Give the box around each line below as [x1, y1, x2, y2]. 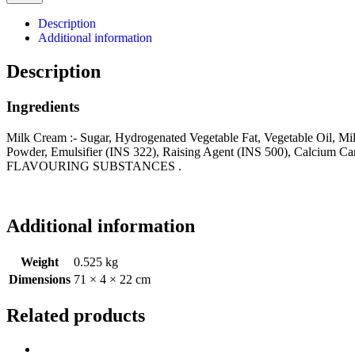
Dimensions [9, 273, 71, 287]
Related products [6, 305, 145, 326]
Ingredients [6, 97, 79, 115]
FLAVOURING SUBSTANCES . [6, 158, 181, 173]
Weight [21, 255, 59, 269]
